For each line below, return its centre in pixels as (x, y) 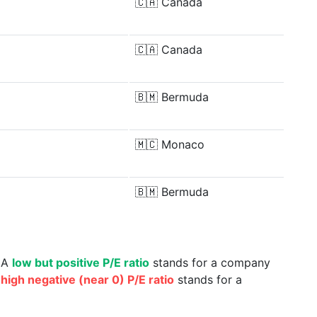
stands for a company (210, 263)
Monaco (183, 144)
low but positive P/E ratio (81, 263)
